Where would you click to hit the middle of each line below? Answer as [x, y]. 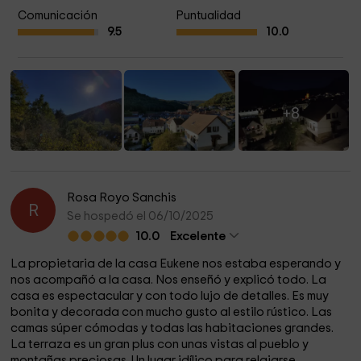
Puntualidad [208, 16]
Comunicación [57, 16]
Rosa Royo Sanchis [122, 198]
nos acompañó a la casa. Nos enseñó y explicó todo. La [169, 280]
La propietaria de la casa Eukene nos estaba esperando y [176, 264]
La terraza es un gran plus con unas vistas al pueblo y [160, 344]
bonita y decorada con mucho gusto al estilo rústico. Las [172, 312]
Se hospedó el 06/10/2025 [141, 216]
